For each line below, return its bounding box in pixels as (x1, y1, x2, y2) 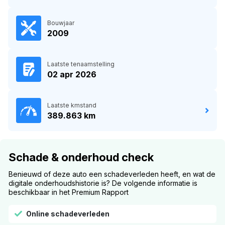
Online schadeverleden (26, 209, 109, 218)
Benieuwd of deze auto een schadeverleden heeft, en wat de (9, 169, 215, 178)
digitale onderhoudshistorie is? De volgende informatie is (9, 178, 197, 187)
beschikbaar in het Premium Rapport (9, 187, 129, 196)
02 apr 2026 (47, 69, 96, 79)
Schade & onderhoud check (9, 150, 154, 164)
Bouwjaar (47, 19, 74, 27)
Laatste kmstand (47, 101, 96, 109)
